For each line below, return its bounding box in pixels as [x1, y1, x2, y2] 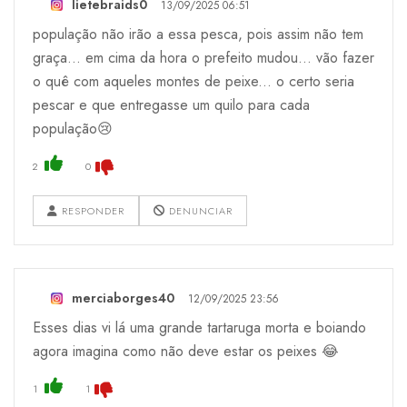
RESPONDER [58, 203, 124, 218]
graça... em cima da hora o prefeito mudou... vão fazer [33, 46, 374, 68]
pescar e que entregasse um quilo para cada [33, 94, 310, 115]
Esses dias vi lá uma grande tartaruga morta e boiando [33, 316, 366, 338]
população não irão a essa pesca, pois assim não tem [33, 23, 363, 45]
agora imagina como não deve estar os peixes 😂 [33, 340, 339, 362]
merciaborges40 [72, 288, 174, 307]
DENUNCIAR [165, 203, 233, 218]
